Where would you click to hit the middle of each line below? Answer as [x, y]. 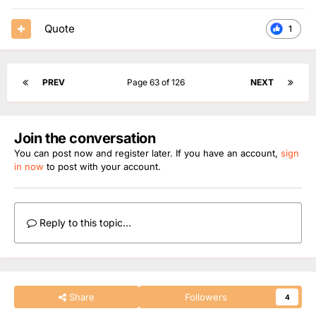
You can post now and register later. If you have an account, [147, 153]
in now [29, 166]
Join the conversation [85, 138]
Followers [206, 297]
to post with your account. [102, 166]
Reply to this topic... [84, 222]
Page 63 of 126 [158, 82]
